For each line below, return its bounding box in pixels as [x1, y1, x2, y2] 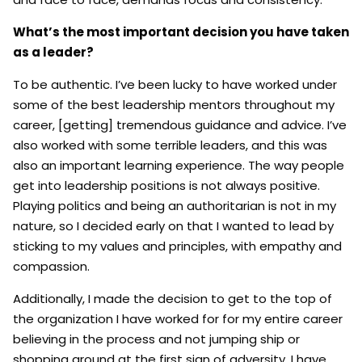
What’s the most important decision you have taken [13, 23, 349, 40]
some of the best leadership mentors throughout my [13, 95, 335, 113]
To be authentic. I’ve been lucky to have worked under [13, 75, 337, 93]
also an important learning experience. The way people [13, 156, 344, 174]
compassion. [13, 257, 90, 275]
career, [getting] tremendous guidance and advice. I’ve [13, 116, 347, 133]
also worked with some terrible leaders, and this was [13, 136, 327, 154]
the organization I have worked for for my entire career [13, 309, 343, 327]
